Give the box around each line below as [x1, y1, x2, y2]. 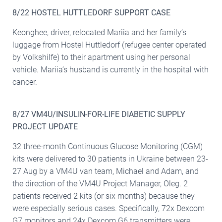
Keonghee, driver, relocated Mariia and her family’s [12, 27, 186, 37]
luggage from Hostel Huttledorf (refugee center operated [12, 40, 206, 50]
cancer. [12, 77, 37, 87]
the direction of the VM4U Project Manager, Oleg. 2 [12, 178, 188, 188]
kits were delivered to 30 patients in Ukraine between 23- [12, 154, 208, 164]
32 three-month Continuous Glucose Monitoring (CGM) [12, 141, 203, 151]
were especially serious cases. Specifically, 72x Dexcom [12, 203, 205, 213]
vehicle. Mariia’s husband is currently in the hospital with [12, 64, 209, 74]
